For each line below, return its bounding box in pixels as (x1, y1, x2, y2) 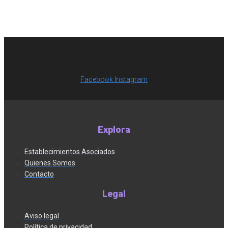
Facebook (80, 75, 113, 83)
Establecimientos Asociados (24, 147, 115, 156)
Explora (98, 124, 130, 135)
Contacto (24, 169, 54, 178)
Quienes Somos (24, 158, 75, 167)
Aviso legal (24, 211, 59, 220)
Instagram (115, 75, 148, 83)
